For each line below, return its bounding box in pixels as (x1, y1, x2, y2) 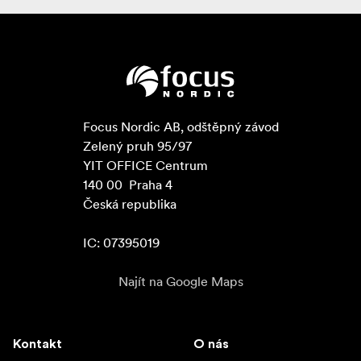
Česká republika (82, 196, 176, 213)
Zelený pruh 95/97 (82, 138, 192, 155)
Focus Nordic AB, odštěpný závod (82, 118, 279, 135)
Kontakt (13, 338, 62, 351)
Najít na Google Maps (118, 273, 243, 290)
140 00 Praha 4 (82, 176, 172, 193)
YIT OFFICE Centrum (82, 157, 208, 174)
